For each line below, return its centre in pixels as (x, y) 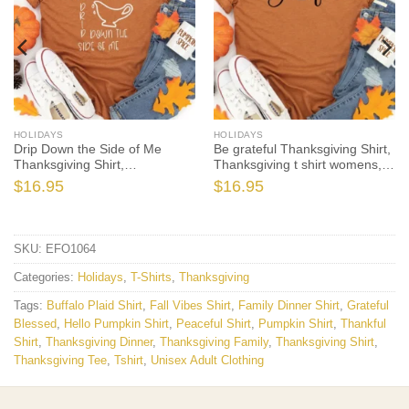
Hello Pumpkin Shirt (116, 323)
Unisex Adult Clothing (207, 360)
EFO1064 (71, 248)
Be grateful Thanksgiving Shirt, (302, 149)
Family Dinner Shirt (289, 305)
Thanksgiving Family (214, 341)
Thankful (363, 323)
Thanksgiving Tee (60, 360)
